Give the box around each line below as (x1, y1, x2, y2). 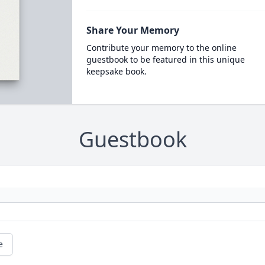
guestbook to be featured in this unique (86, 54, 245, 65)
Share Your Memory (86, 24, 179, 37)
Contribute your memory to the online (86, 42, 237, 53)
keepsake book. (86, 66, 147, 77)
